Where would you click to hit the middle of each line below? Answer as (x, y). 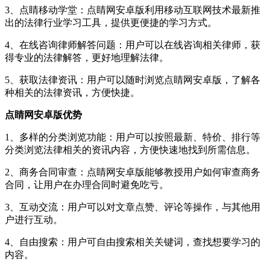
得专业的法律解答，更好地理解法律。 (87, 58)
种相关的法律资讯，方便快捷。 (72, 93)
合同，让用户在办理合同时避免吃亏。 (87, 185)
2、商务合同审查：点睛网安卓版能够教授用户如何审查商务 (133, 172)
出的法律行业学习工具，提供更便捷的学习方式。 (111, 23)
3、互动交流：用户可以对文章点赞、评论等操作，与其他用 (133, 207)
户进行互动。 (34, 220)
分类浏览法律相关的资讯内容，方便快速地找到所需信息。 (130, 150)
